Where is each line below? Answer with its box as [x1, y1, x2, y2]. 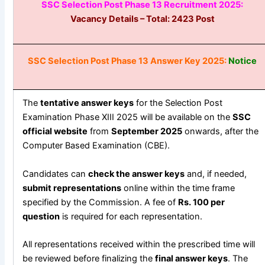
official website [22, 126, 88, 137]
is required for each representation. [60, 211, 203, 222]
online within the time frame [121, 182, 235, 193]
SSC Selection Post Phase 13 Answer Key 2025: [28, 56, 229, 67]
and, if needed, [185, 168, 247, 179]
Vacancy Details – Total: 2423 [70, 14, 196, 25]
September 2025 [111, 126, 183, 137]
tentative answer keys [40, 98, 134, 109]
